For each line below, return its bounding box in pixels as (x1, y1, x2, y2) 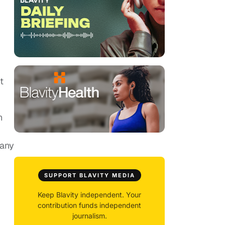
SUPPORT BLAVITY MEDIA (44, 172, 135, 179)
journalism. (72, 211, 107, 220)
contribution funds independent (38, 201, 141, 210)
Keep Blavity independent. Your (38, 190, 141, 199)
